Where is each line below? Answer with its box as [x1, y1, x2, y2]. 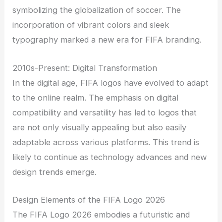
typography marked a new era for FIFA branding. [12, 35, 202, 45]
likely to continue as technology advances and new [12, 152, 207, 162]
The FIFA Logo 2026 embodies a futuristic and [12, 209, 190, 220]
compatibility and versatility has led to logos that [12, 107, 197, 117]
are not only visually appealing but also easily [12, 122, 187, 132]
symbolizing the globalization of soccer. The [12, 5, 181, 15]
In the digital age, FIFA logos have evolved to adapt [12, 77, 209, 88]
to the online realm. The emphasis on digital [12, 92, 179, 103]
